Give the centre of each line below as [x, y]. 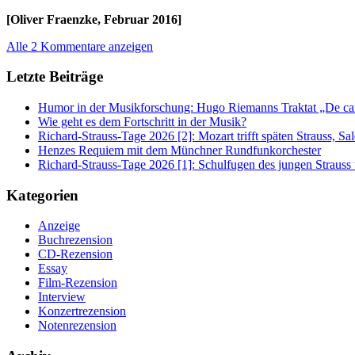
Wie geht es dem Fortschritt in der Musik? [142, 122]
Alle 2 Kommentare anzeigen [80, 46]
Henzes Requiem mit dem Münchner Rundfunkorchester [179, 150]
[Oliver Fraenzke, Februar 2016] [94, 19]
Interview [62, 297]
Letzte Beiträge [55, 77]
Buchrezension [75, 240]
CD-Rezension [75, 254]
